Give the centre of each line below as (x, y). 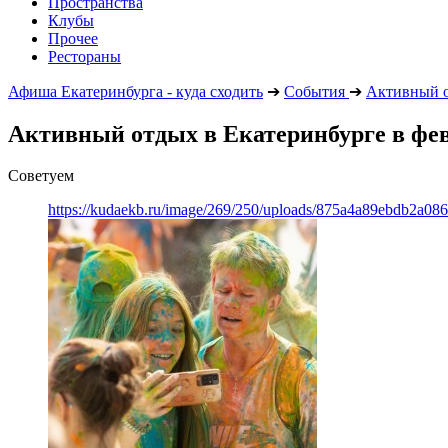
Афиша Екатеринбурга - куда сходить (135, 91)
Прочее (73, 38)
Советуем (41, 176)
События (314, 91)
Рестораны (84, 56)
